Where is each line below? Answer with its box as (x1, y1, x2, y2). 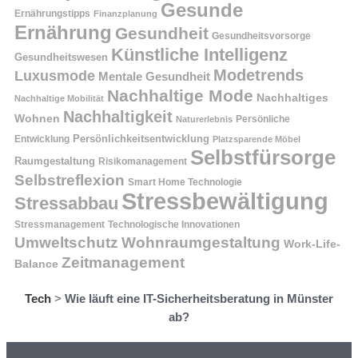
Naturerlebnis (176, 113, 233, 124)
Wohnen (14, 112, 60, 125)
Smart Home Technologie (128, 176, 242, 188)
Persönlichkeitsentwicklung (73, 133, 209, 145)
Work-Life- (284, 237, 340, 250)
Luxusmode (14, 67, 95, 84)
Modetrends (213, 66, 304, 84)
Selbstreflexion (14, 171, 125, 189)
